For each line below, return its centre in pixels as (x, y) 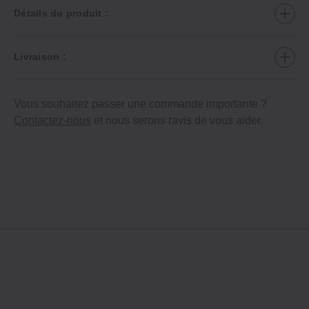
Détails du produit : (61, 13)
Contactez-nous (52, 120)
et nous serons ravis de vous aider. (177, 120)
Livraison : (40, 57)
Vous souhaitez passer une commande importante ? (140, 103)
